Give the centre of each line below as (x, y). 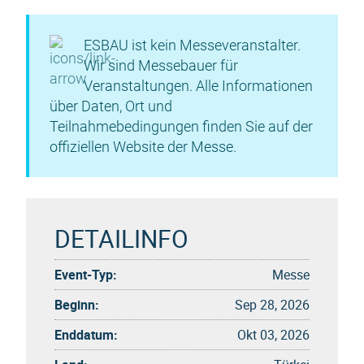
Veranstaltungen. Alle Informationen (198, 86)
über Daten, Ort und (111, 106)
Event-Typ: (86, 274)
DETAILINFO (121, 238)
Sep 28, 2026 (272, 304)
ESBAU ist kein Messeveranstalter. (192, 45)
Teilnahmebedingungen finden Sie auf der (181, 126)
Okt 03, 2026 (273, 334)
